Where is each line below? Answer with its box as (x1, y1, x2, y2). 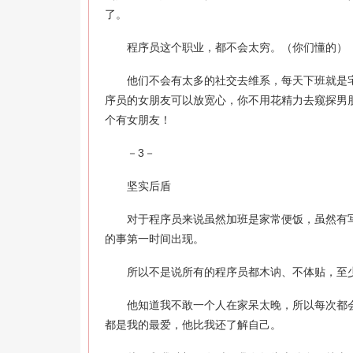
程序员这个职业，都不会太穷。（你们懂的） (105, 41, 347, 54)
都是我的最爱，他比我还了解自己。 (105, 318, 281, 331)
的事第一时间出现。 (105, 232, 204, 245)
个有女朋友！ (105, 113, 171, 126)
